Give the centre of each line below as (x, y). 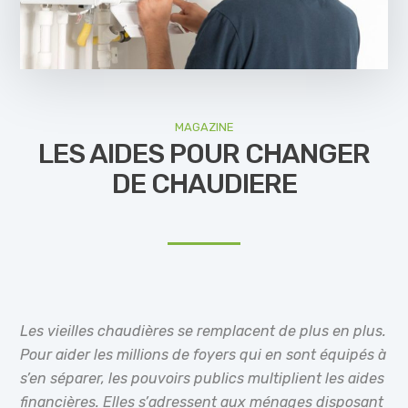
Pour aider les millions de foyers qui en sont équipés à (204, 354)
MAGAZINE (204, 127)
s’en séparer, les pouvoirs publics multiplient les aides (203, 378)
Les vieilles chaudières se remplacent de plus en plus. (204, 331)
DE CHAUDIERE (204, 184)
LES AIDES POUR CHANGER (204, 153)
